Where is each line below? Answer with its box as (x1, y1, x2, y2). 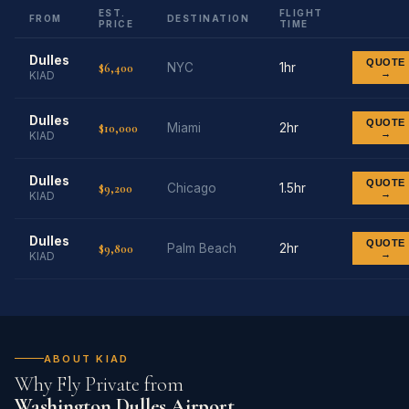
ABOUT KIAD (44, 351, 130, 365)
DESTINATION (167, 12, 250, 24)
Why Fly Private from (15, 372, 184, 397)
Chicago (167, 180, 216, 195)
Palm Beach (167, 240, 236, 256)
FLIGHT (279, 6, 323, 18)
